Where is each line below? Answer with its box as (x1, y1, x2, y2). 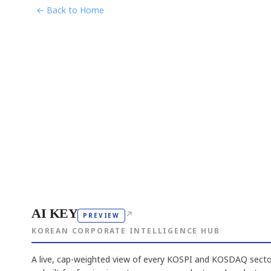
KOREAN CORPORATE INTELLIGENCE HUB (31, 226, 220, 236)
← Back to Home (36, 4, 104, 16)
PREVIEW (83, 211, 120, 220)
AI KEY (31, 206, 78, 221)
